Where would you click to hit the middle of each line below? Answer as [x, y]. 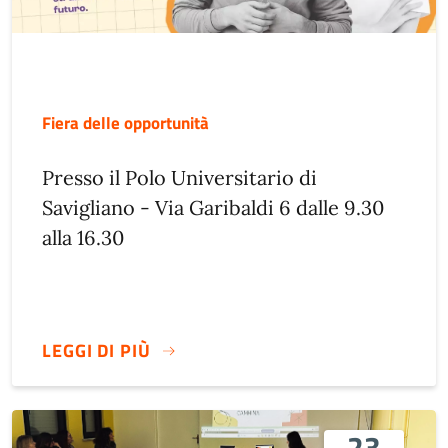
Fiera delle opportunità [125, 123]
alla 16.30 [83, 238]
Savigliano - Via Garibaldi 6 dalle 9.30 [213, 208]
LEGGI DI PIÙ [96, 350]
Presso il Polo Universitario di [179, 178]
